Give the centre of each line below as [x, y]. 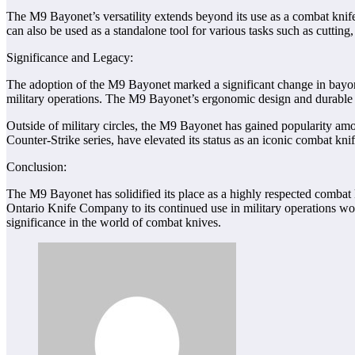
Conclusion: [36, 167]
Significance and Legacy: [70, 58]
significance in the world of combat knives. [114, 223]
